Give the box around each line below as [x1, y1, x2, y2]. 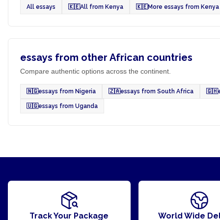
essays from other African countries [20, 52, 192, 63]
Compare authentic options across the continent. [20, 67, 171, 75]
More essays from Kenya [148, 3, 219, 10]
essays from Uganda [38, 103, 98, 110]
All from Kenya [80, 3, 123, 10]
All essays [27, 3, 55, 10]
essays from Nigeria [38, 88, 96, 95]
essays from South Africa [120, 88, 193, 95]
